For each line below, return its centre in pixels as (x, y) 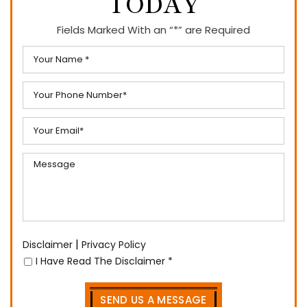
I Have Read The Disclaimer (102, 261)
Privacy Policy (114, 245)
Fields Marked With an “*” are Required (153, 30)
